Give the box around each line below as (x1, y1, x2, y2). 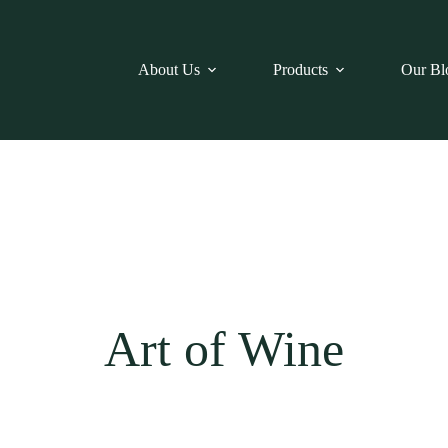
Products (273, 61, 329, 78)
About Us (138, 61, 201, 78)
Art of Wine (104, 321, 344, 377)
